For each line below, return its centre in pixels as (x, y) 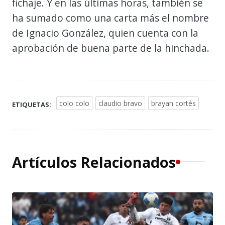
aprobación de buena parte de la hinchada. (111, 48)
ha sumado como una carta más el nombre (110, 18)
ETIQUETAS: (32, 104)
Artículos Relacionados (94, 162)
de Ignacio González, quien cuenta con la (105, 33)
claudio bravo (120, 103)
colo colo (74, 103)
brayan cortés (174, 103)
